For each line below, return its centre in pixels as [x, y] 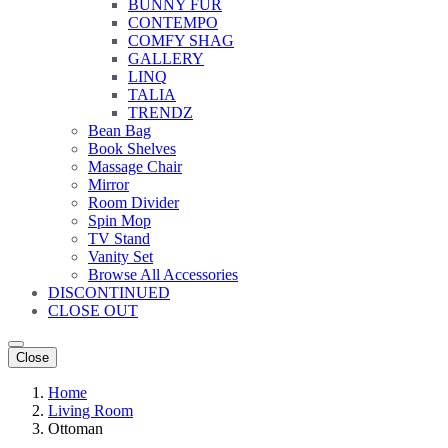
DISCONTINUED [109, 292]
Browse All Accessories [163, 274]
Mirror [108, 184]
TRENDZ [160, 112]
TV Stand [119, 238]
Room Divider [133, 202]
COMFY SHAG [181, 40]
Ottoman [75, 428]
